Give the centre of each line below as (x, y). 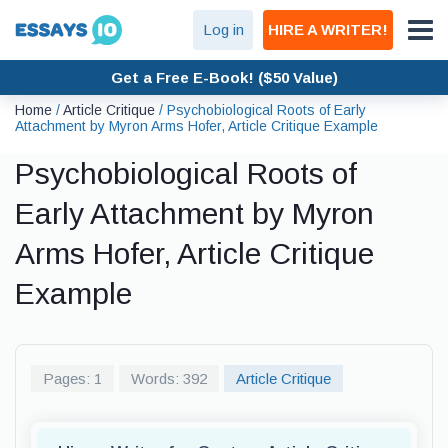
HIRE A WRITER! (328, 29)
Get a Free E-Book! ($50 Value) (224, 77)
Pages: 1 (72, 378)
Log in (223, 29)
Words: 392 (169, 378)
